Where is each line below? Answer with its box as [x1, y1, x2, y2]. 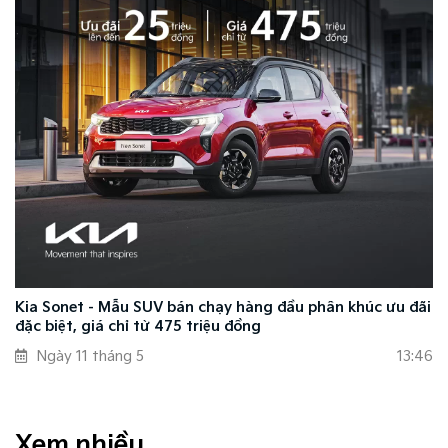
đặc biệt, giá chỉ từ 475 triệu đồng [15, 317, 261, 335]
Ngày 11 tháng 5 [37, 347, 144, 365]
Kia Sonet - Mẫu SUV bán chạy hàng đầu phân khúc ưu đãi [15, 298, 431, 316]
